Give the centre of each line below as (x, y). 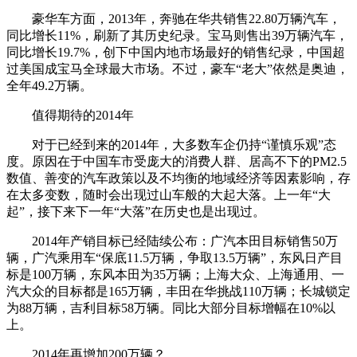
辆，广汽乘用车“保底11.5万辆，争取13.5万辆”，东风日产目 (175, 257)
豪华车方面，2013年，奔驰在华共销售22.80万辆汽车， (174, 18)
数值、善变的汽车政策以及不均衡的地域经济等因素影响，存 (178, 178)
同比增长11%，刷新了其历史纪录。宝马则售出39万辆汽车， (177, 35)
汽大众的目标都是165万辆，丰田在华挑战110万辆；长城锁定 (178, 291)
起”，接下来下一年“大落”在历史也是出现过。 (136, 211)
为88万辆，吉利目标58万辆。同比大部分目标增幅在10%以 (171, 308)
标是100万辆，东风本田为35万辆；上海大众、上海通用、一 (175, 274)
